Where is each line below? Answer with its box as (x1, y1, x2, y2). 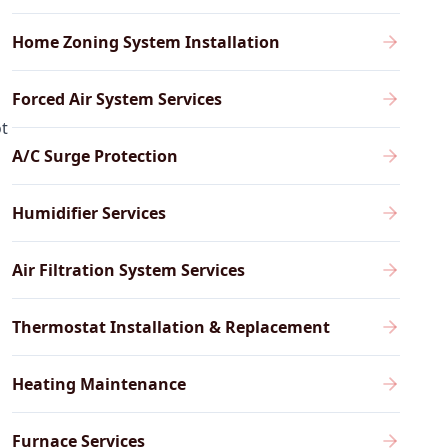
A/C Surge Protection (11, 145, 178, 167)
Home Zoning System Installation (11, 31, 280, 53)
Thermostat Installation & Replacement (11, 316, 330, 338)
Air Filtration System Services (11, 259, 245, 281)
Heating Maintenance (11, 373, 186, 395)
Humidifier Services (11, 202, 166, 224)
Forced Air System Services (11, 88, 222, 110)
